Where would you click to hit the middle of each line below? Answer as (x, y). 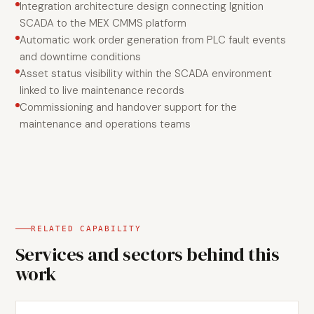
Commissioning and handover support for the (128, 107)
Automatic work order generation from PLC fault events (153, 40)
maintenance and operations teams (105, 124)
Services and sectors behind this (148, 254)
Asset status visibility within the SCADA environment (146, 74)
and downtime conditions (80, 57)
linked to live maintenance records (102, 90)
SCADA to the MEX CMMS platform (103, 23)
